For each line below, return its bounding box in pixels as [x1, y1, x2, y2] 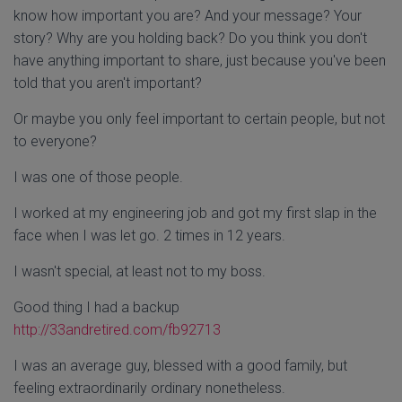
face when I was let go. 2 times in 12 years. [13, 227, 285, 244]
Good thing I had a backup [13, 299, 179, 316]
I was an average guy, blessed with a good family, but [13, 357, 347, 374]
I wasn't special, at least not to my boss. [13, 263, 266, 280]
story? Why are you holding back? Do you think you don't [13, 30, 367, 47]
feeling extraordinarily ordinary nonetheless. [13, 380, 285, 397]
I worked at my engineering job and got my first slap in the [13, 205, 377, 222]
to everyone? [13, 133, 97, 150]
